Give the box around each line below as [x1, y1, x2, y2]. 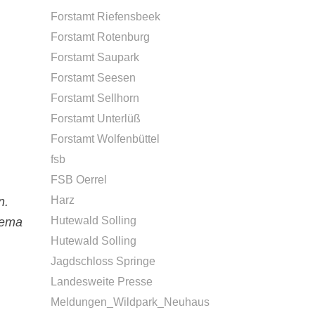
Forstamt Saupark [51, 51, 139, 63]
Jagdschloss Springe [51, 255, 155, 267]
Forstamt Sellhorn [51, 92, 139, 104]
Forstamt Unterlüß [51, 112, 141, 124]
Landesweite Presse [51, 276, 153, 288]
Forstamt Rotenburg [51, 31, 150, 43]
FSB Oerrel [51, 174, 107, 186]
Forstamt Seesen [51, 72, 136, 84]
